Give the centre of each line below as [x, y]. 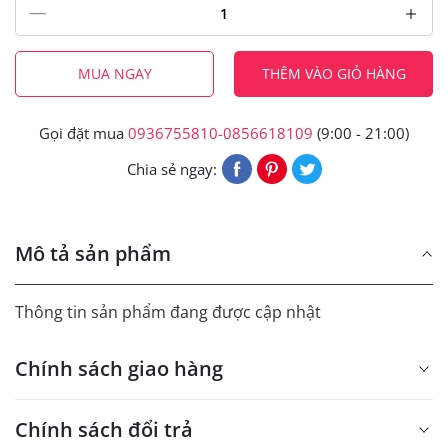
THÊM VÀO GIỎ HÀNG [333, 73]
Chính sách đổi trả [104, 429]
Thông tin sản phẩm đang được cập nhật [168, 311]
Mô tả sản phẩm [93, 253]
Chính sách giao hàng [119, 368]
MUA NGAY [114, 73]
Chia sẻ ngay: [171, 168]
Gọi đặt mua [83, 132]
